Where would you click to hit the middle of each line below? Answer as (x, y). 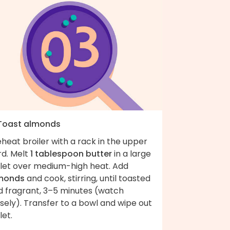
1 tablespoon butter (71, 154)
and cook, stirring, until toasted (88, 178)
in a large (131, 154)
